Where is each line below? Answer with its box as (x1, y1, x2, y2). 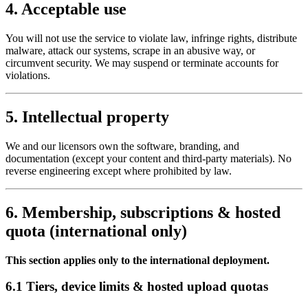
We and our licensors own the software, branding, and (5, 140, 239, 152)
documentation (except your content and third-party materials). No (5, 152, 291, 164)
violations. (5, 69, 50, 82)
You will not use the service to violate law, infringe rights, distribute (5, 32, 297, 45)
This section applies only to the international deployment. (5, 254, 269, 266)
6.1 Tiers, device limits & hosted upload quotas (5, 279, 268, 294)
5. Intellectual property (5, 107, 169, 126)
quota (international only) (5, 221, 187, 240)
